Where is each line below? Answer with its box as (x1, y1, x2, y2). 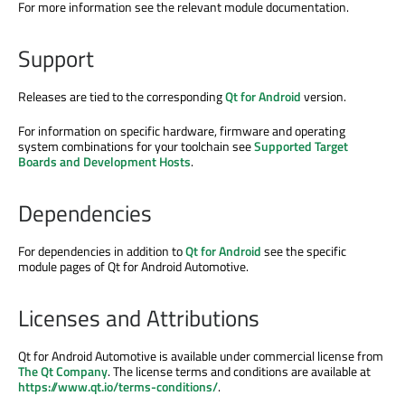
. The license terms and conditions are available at (108, 361, 371, 381)
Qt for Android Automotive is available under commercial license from (18, 345, 383, 365)
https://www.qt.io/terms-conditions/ (18, 376, 218, 396)
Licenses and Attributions (18, 300, 259, 335)
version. (301, 87, 346, 107)
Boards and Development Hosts (18, 152, 191, 172)
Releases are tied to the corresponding (18, 87, 225, 107)
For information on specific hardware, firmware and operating (18, 121, 345, 141)
